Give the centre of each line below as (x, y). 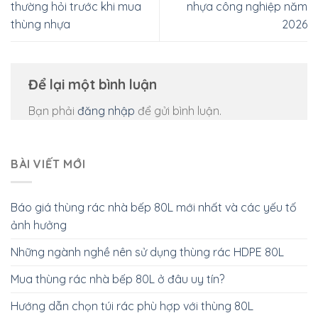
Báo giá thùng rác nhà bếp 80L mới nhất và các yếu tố (154, 207)
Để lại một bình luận (94, 84)
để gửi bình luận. (178, 110)
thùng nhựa (40, 24)
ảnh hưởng (39, 225)
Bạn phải (53, 110)
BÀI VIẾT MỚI (48, 164)
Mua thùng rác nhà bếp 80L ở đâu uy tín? (117, 279)
